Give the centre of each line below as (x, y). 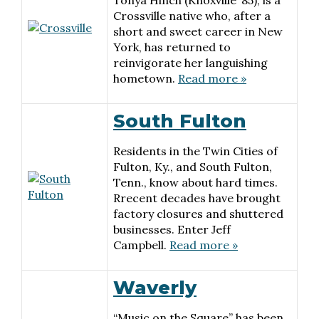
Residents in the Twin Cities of (195, 151)
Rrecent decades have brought (197, 198)
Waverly (155, 288)
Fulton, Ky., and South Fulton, (193, 167)
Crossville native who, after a (192, 16)
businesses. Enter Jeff (172, 229)
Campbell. (141, 245)
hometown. (146, 78)
